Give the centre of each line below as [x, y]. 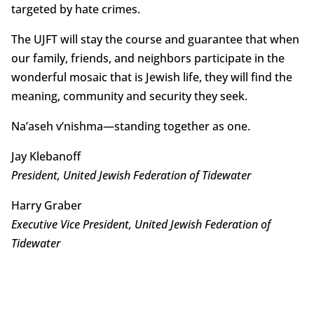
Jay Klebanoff [46, 157]
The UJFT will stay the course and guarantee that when [155, 40]
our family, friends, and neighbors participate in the [148, 59]
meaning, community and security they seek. [129, 96]
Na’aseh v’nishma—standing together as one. [130, 127]
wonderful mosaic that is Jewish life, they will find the [151, 77]
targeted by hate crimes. [75, 9]
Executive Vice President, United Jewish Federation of [141, 225]
